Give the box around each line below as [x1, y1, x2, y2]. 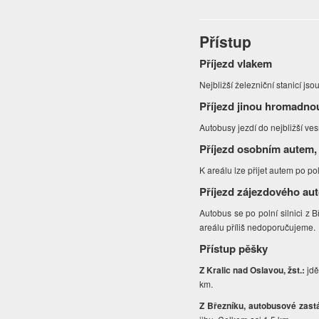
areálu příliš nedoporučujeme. [199, 221, 316, 234]
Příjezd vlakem [199, 56, 273, 72]
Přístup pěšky [199, 241, 268, 257]
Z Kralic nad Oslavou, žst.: [199, 263, 308, 277]
